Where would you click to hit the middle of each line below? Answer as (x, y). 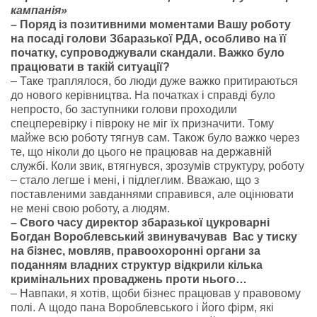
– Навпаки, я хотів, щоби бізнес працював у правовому (156, 293)
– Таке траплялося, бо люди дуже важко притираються (154, 81)
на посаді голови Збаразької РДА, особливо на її (149, 39)
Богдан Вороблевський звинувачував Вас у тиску (154, 237)
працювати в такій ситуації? (90, 67)
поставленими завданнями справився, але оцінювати (152, 194)
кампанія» (39, 10)
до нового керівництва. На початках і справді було (143, 95)
